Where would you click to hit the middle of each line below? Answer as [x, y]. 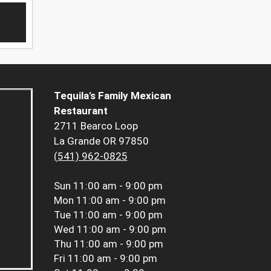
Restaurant [80, 111]
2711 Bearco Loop [96, 126]
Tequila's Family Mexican [112, 96]
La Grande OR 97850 [101, 141]
